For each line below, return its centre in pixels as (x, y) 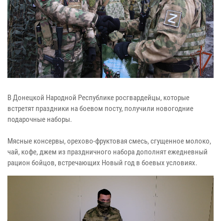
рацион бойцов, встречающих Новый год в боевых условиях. (102, 163)
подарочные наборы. (40, 119)
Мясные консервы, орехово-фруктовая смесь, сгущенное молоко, (109, 141)
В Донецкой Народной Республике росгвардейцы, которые (98, 97)
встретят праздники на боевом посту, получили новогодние (100, 108)
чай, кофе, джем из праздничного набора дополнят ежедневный (108, 152)
